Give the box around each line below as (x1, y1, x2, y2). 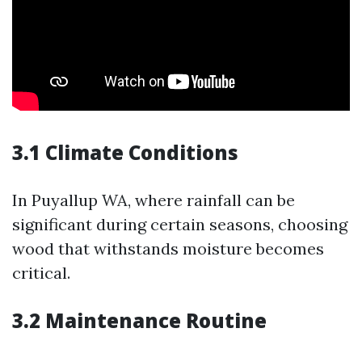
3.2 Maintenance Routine (12, 307, 267, 334)
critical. (12, 263, 70, 283)
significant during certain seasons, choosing (12, 214, 347, 234)
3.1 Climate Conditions (12, 139, 238, 166)
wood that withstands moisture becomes (12, 238, 324, 259)
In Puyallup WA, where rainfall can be (12, 190, 295, 210)
